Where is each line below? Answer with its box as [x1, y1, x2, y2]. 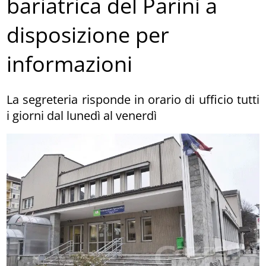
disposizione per [7, 20, 170, 50]
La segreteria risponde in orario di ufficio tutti [7, 91, 259, 107]
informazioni [7, 49, 133, 79]
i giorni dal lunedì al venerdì [7, 107, 157, 123]
